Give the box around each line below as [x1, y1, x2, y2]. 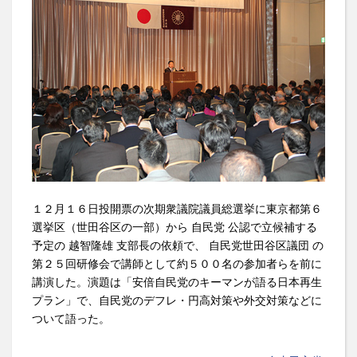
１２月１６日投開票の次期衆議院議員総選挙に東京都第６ [32, 202, 322, 215]
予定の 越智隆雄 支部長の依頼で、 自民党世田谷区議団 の [32, 238, 324, 252]
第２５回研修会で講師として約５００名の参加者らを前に [32, 257, 322, 270]
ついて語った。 [32, 312, 110, 325]
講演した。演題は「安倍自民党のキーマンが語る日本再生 [32, 275, 322, 288]
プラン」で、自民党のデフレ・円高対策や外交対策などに [32, 293, 322, 307]
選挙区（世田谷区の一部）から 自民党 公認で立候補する [32, 220, 317, 233]
